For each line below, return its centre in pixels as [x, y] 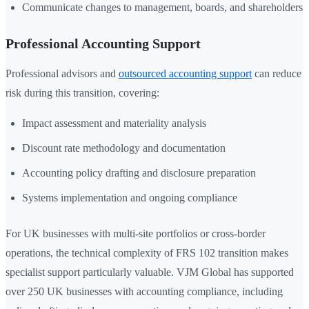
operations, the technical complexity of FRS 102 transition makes [147, 253]
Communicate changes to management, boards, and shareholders [162, 8]
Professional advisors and [62, 74]
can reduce [277, 74]
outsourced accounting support [185, 74]
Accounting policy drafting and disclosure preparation [139, 173]
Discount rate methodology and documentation [124, 148]
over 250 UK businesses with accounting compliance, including [144, 292]
